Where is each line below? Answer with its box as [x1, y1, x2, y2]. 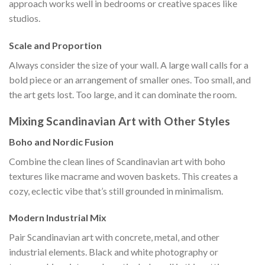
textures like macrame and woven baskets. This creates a [9, 170, 238, 182]
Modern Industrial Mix [9, 212, 106, 224]
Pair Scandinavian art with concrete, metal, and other [9, 231, 219, 243]
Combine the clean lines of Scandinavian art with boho [9, 155, 225, 167]
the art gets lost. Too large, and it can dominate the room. [9, 89, 237, 101]
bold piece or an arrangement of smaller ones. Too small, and [9, 74, 251, 86]
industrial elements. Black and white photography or [9, 246, 218, 258]
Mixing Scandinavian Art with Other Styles [9, 114, 230, 128]
